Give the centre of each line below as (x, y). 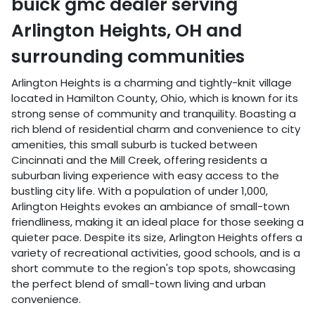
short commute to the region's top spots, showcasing (153, 268)
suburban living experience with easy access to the (145, 175)
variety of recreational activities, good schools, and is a (156, 252)
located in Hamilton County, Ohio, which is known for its (155, 98)
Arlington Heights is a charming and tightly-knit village (152, 82)
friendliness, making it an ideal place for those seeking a (157, 221)
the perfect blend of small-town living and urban (139, 283)
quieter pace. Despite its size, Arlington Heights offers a (157, 237)
